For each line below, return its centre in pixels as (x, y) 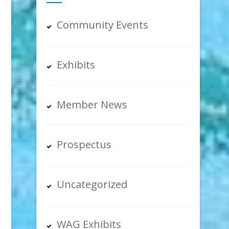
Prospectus (84, 145)
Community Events (103, 25)
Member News (92, 105)
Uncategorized (92, 185)
